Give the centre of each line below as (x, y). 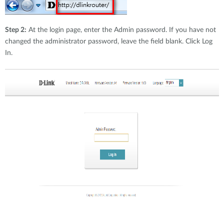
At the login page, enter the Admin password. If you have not (121, 30)
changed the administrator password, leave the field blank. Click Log (109, 41)
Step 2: (16, 30)
